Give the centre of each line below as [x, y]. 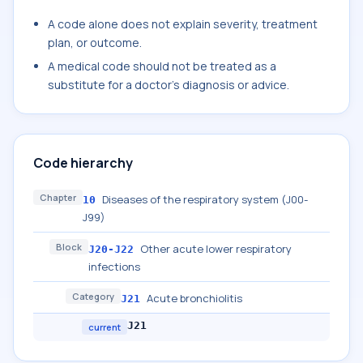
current [105, 327]
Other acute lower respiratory [216, 249]
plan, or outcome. [95, 43]
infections [114, 267]
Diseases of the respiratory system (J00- [205, 199]
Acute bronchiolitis [194, 298]
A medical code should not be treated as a [162, 66]
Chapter [58, 197]
